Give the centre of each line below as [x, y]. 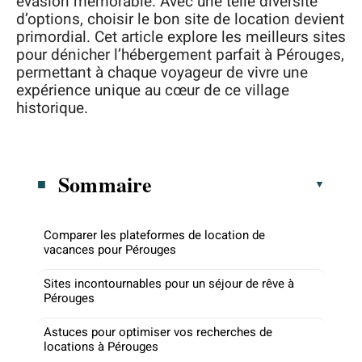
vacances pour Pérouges [110, 249]
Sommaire [105, 184]
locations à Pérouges [101, 346]
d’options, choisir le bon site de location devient [180, 19]
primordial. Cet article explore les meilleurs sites [181, 37]
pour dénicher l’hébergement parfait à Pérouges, [180, 55]
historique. [52, 108]
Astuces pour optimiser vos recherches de [158, 332]
